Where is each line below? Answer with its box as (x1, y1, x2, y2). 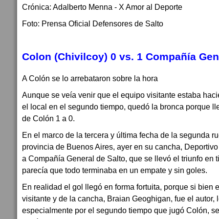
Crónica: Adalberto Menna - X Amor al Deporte (22, 2, 182, 11)
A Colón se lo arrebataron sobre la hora (22, 74, 158, 83)
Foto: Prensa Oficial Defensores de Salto (22, 19, 163, 28)
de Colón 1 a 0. (22, 114, 75, 123)
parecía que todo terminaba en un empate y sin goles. (22, 166, 207, 175)
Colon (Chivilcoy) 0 (22, 51, 116, 62)
